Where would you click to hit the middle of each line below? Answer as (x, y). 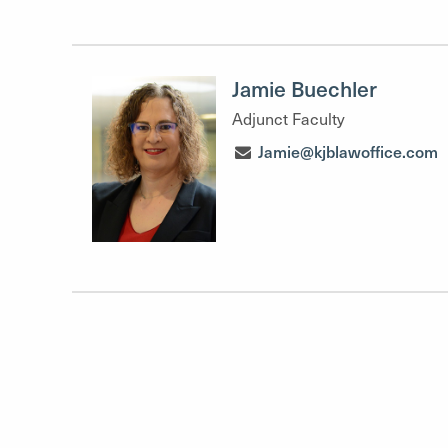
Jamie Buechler (304, 88)
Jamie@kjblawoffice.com (348, 151)
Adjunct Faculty (288, 118)
